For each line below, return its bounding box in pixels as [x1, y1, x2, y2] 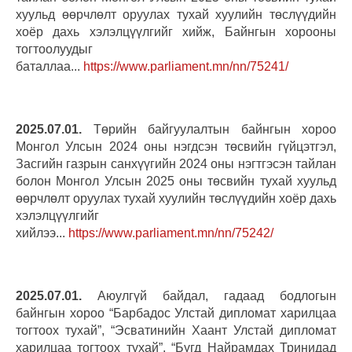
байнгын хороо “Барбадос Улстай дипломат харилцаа [16, 306, 336, 320]
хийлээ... [16, 225, 68, 240]
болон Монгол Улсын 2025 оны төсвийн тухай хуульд [16, 174, 336, 188]
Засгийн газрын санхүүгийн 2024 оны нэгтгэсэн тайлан [16, 156, 336, 170]
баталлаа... [16, 59, 83, 73]
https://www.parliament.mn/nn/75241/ [83, 59, 288, 73]
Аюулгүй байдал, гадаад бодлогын [82, 288, 336, 302]
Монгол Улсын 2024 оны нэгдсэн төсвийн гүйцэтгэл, [16, 139, 336, 153]
